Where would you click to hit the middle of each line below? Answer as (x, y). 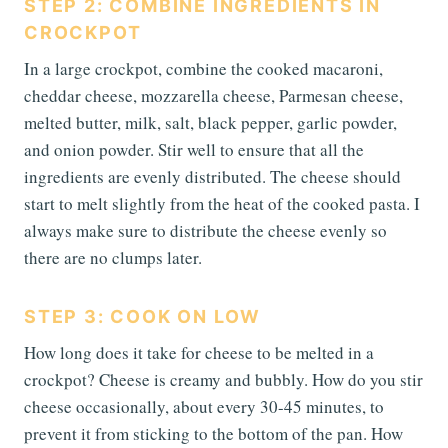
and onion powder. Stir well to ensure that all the (194, 149)
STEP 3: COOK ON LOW (143, 316)
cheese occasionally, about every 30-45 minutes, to (204, 406)
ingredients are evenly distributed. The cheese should (212, 176)
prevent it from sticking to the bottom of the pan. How (213, 433)
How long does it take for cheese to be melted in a (199, 352)
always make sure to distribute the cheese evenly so (205, 230)
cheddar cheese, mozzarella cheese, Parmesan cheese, (213, 95)
